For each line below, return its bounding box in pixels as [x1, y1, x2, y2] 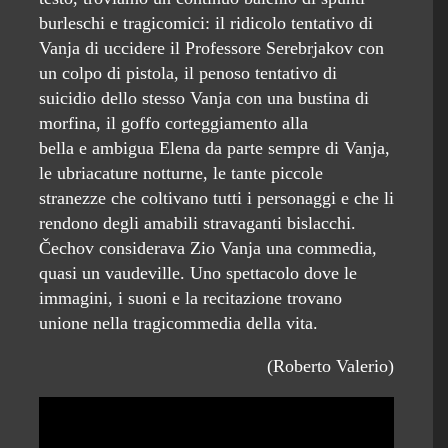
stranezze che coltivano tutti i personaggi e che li [39, 187, 394, 208]
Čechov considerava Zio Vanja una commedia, [39, 237, 377, 258]
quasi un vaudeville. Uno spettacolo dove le [39, 262, 357, 283]
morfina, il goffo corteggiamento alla [39, 112, 308, 133]
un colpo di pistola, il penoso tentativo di [39, 62, 337, 83]
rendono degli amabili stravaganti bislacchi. [39, 212, 356, 233]
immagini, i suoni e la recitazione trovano [39, 287, 342, 308]
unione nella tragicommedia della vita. [39, 312, 318, 333]
